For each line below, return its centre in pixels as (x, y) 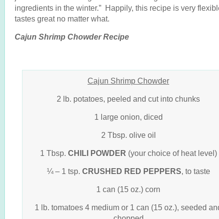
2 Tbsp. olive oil (128, 135)
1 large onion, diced (128, 117)
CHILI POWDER (97, 153)
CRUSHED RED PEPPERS (131, 171)
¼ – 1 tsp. (64, 171)
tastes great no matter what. (62, 19)
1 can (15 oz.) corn (128, 189)
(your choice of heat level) (171, 153)
